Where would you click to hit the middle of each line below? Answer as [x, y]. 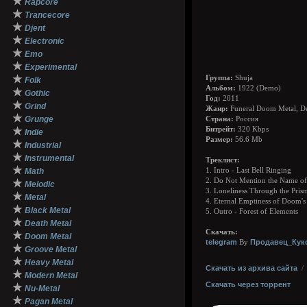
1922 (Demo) [258, 88]
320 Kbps [252, 129]
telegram [221, 242]
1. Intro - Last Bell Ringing [248, 170]
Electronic [45, 41]
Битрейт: [221, 129]
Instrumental [49, 158]
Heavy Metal [49, 262]
